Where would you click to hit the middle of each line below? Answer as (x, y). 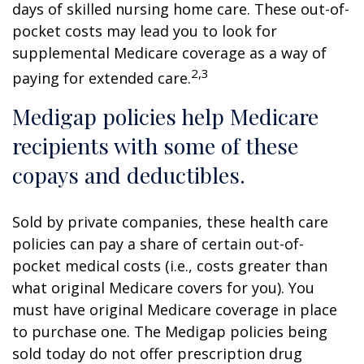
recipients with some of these (155, 145)
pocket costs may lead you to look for (145, 31)
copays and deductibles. (129, 175)
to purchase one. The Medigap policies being (170, 331)
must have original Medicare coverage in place (175, 310)
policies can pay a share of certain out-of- (158, 244)
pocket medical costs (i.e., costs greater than (170, 266)
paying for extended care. (102, 78)
